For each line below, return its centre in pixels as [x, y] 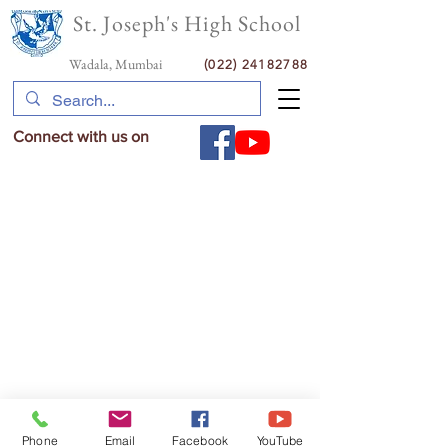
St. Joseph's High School [187, 23]
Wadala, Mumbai [136, 64]
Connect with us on [81, 136]
